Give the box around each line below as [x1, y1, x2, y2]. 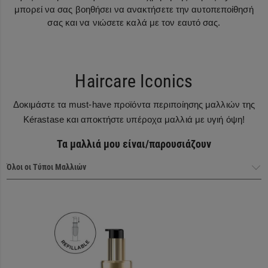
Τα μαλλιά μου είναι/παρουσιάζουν [57, 137, 211, 150]
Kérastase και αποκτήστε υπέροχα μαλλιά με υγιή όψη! [23, 114, 245, 124]
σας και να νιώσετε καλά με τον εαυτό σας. [47, 17, 221, 28]
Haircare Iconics [75, 70, 193, 92]
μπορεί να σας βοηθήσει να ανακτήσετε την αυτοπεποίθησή [14, 4, 254, 14]
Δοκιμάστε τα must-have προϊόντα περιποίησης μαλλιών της [13, 99, 255, 109]
